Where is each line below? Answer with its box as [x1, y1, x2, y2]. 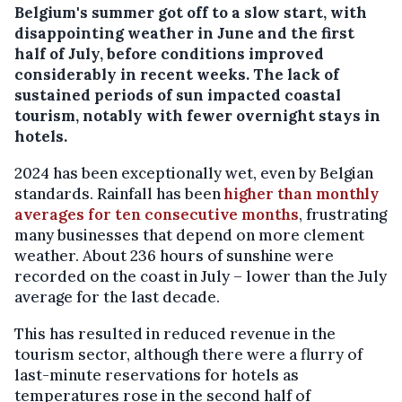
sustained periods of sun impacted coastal [14, 84, 341, 105]
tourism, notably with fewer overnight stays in [14, 105, 380, 126]
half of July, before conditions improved [14, 43, 324, 64]
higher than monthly [224, 183, 379, 204]
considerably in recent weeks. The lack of [14, 64, 339, 84]
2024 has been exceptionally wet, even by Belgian [14, 162, 373, 183]
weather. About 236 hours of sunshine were [14, 245, 334, 266]
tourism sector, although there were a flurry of [14, 344, 363, 364]
